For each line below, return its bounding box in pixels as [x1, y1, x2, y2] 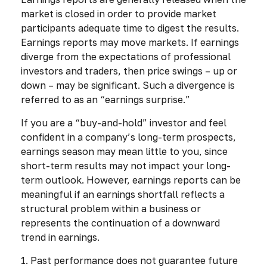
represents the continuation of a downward [21, 216, 220, 229]
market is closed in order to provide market [21, 7, 216, 20]
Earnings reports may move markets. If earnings [21, 36, 239, 48]
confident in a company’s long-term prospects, [21, 131, 236, 143]
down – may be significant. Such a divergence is [21, 79, 235, 91]
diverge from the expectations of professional [21, 50, 231, 63]
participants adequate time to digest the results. [21, 21, 239, 34]
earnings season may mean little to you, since [21, 145, 228, 157]
